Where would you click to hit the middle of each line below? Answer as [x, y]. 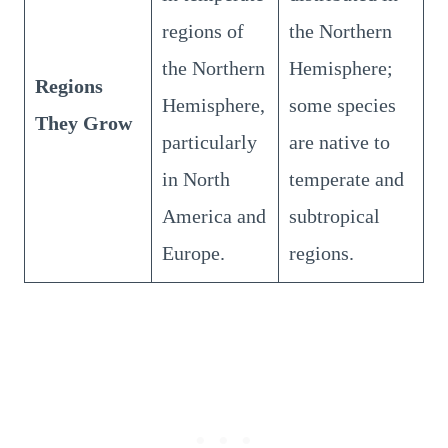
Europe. [193, 252]
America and [214, 215]
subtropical [334, 215]
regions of [203, 30]
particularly [209, 141]
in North [196, 178]
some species [342, 104]
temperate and [346, 178]
